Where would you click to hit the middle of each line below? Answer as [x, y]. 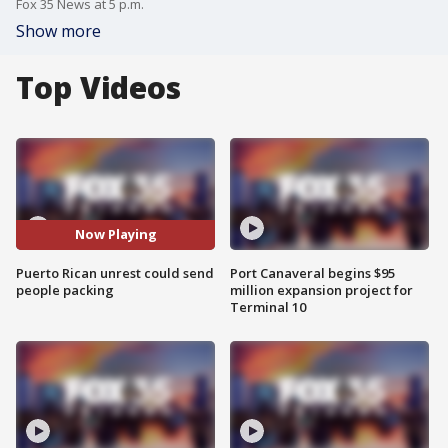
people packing [65, 289]
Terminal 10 [268, 306]
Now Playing [115, 234]
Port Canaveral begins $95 [312, 272]
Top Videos [98, 87]
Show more [58, 31]
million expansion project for [321, 289]
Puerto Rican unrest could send [115, 272]
